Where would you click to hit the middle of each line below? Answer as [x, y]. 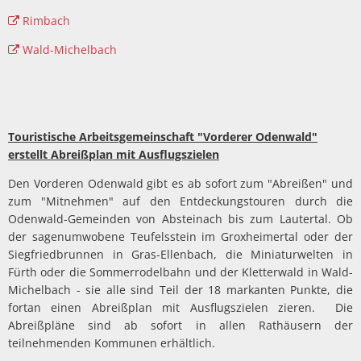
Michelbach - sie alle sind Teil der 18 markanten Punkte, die [180, 289]
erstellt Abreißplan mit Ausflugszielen [114, 154]
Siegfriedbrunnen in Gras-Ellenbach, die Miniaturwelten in [180, 254]
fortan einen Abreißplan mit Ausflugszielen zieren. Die [180, 307]
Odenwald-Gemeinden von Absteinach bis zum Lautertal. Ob [180, 218]
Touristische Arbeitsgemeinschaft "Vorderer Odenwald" [163, 136]
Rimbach [46, 20]
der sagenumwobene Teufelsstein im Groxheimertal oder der [180, 236]
